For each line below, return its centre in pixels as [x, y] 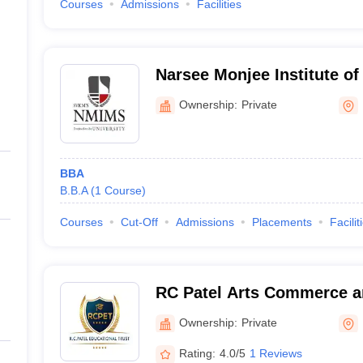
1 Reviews [275, 353]
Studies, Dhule [211, 96]
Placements [282, 222]
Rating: [197, 353]
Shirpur [184, 314]
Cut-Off [139, 222]
